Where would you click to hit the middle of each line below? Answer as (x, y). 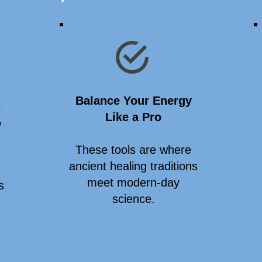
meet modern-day (133, 182)
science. (133, 199)
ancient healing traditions (133, 166)
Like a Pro (133, 117)
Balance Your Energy (133, 101)
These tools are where (133, 150)
